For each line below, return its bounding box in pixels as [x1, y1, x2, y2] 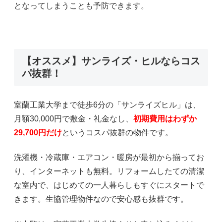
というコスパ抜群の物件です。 [62, 128, 173, 137]
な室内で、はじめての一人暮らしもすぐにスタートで [14, 181, 204, 190]
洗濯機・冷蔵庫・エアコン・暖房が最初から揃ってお [14, 153, 204, 162]
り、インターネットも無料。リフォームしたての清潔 [14, 167, 204, 176]
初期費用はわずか [133, 114, 197, 123]
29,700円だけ [14, 128, 62, 137]
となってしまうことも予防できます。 [14, 1, 149, 10]
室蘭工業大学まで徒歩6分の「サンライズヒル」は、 [14, 100, 201, 109]
